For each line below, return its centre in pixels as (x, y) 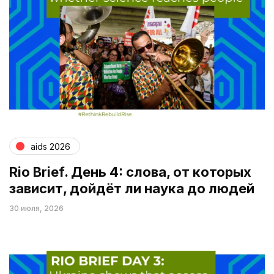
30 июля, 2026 (36, 209)
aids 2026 (50, 146)
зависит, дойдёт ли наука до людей (132, 189)
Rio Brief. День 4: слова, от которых (130, 172)
